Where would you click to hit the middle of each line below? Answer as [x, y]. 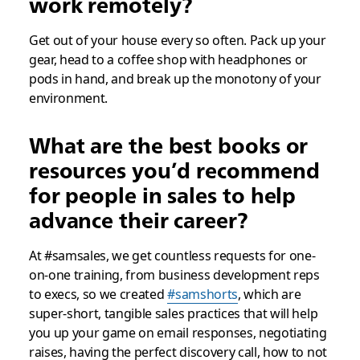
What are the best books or [168, 145]
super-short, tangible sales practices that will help [173, 313]
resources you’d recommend [174, 170]
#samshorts [202, 294]
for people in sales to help [162, 195]
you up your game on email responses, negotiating [178, 332]
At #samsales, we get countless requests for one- [172, 255]
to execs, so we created [98, 294]
